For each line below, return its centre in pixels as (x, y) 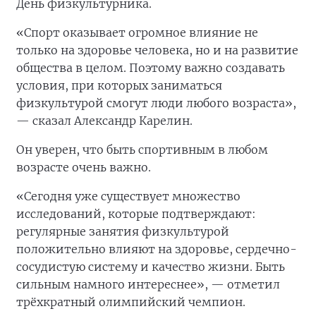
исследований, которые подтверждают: (136, 214)
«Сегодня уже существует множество (128, 196)
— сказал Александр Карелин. (104, 121)
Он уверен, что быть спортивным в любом (142, 150)
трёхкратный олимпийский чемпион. (131, 302)
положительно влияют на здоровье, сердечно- (157, 249)
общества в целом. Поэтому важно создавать (151, 68)
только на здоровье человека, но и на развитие (157, 50)
